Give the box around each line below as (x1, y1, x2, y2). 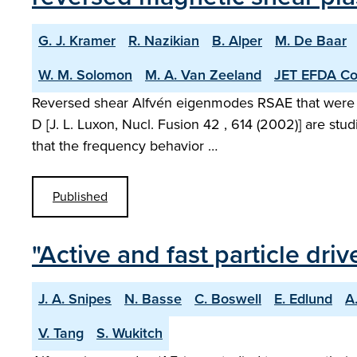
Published (53, 187, 108, 206)
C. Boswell (194, 288, 261, 309)
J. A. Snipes (38, 288, 112, 309)
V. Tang (38, 323, 84, 343)
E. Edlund (274, 288, 332, 309)
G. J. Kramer (38, 30, 116, 51)
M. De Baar (275, 30, 347, 51)
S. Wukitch (96, 323, 163, 343)
